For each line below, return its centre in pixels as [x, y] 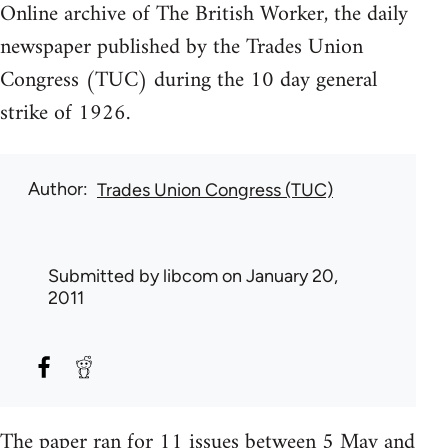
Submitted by [105, 275]
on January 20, [278, 275]
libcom [190, 275]
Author [55, 188]
